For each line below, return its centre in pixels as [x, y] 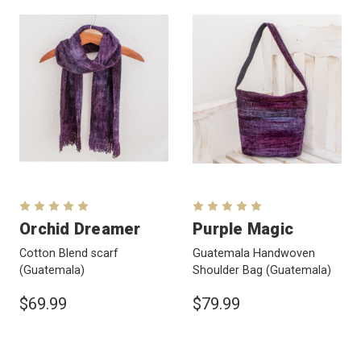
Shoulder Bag [229, 270]
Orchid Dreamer [80, 228]
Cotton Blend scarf [69, 253]
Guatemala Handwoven [254, 253]
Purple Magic [243, 228]
